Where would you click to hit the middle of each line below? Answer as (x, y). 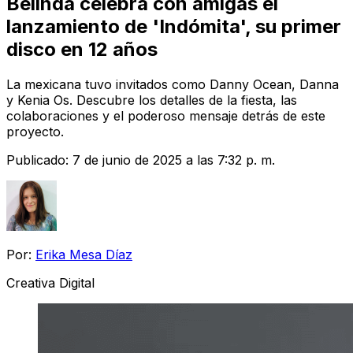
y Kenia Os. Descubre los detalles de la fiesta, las (152, 100)
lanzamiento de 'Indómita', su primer (174, 26)
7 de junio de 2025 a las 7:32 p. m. (174, 160)
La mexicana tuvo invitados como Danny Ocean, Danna (173, 84)
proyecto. (35, 131)
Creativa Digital (50, 282)
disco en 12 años (82, 49)
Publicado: (39, 160)
